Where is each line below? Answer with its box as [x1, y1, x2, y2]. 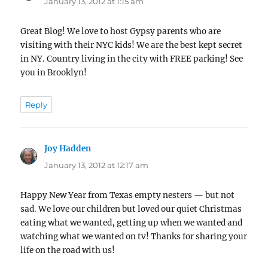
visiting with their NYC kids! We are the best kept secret [20, 39, 243, 50]
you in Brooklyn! [20, 67, 87, 78]
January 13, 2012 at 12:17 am [44, 160, 149, 170]
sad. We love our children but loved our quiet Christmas [20, 204, 242, 215]
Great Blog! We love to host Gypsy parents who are [20, 26, 221, 36]
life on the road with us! [20, 245, 115, 256]
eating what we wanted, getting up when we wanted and [20, 218, 243, 229]
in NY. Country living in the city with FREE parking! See [20, 53, 243, 64]
